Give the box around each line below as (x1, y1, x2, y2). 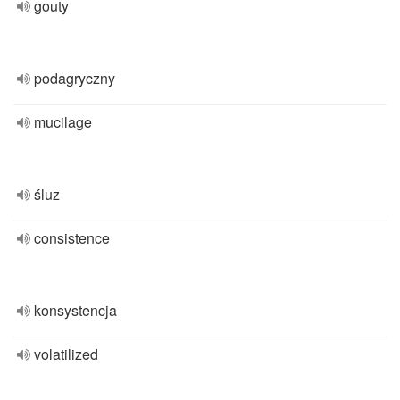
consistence (34, 228, 110, 248)
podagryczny (34, 68, 115, 88)
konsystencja (34, 300, 117, 321)
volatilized (34, 344, 98, 364)
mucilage (34, 112, 92, 132)
